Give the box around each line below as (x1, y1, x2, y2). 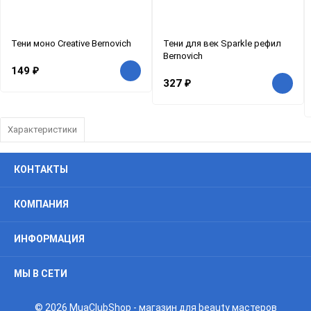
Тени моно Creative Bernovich (11, 38, 131, 49)
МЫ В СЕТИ (14, 268, 67, 280)
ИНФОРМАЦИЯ (14, 233, 85, 245)
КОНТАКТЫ (14, 164, 68, 176)
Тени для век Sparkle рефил (163, 38, 281, 49)
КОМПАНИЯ (14, 199, 69, 210)
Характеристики (8, 124, 77, 135)
